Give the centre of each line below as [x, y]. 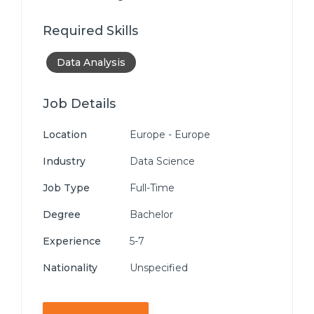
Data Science [161, 161]
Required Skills [90, 31]
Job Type [66, 188]
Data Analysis [91, 62]
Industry [64, 161]
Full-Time [151, 188]
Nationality [70, 268]
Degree [62, 214]
